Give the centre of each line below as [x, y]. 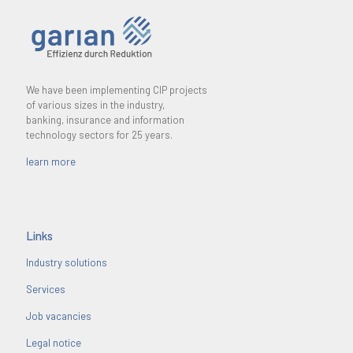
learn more [51, 162]
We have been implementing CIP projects [117, 90]
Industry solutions [67, 263]
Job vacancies [59, 316]
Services [46, 290]
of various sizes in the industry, [95, 105]
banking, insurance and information [105, 120]
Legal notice [54, 343]
